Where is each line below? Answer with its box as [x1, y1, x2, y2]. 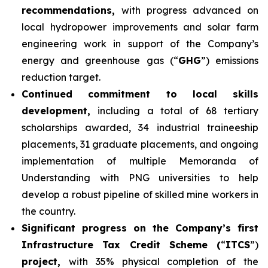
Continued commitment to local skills [22, 88, 258, 100]
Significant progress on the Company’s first [22, 222, 258, 234]
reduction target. [22, 71, 100, 83]
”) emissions [200, 54, 259, 66]
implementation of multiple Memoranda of [22, 155, 258, 167]
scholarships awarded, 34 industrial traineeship [22, 121, 258, 133]
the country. [22, 205, 75, 217]
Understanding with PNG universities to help [22, 172, 258, 184]
